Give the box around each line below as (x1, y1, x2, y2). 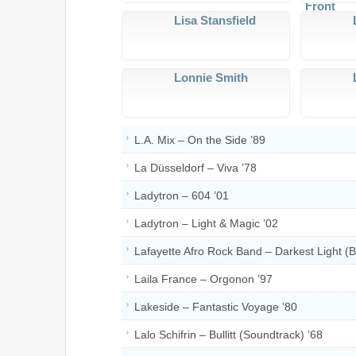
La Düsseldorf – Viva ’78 (134, 161, 257, 174)
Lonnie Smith (174, 70, 248, 84)
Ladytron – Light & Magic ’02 (134, 216, 278, 230)
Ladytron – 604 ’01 (134, 188, 229, 202)
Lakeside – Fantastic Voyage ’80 (134, 300, 297, 313)
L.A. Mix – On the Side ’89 (134, 133, 265, 146)
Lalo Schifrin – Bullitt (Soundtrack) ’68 (134, 327, 323, 341)
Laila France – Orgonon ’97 (134, 272, 273, 285)
